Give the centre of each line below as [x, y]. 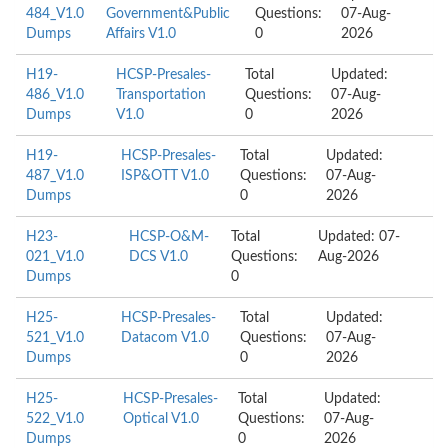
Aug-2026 [348, 257]
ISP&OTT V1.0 [164, 176]
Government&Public [168, 14]
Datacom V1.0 [164, 338]
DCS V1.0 [158, 257]
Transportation [161, 95]
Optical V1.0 [160, 419]
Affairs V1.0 [141, 34]
